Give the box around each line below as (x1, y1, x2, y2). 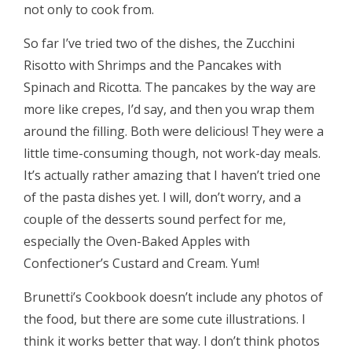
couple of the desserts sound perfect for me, (24, 211, 286, 228)
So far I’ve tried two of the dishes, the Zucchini (24, 35, 295, 52)
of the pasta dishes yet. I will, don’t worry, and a (24, 189, 301, 206)
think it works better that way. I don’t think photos (24, 332, 320, 350)
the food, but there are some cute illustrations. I (24, 310, 306, 328)
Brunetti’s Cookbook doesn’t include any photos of (24, 288, 323, 306)
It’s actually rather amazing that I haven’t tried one (24, 167, 321, 184)
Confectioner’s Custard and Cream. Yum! (24, 255, 259, 272)
